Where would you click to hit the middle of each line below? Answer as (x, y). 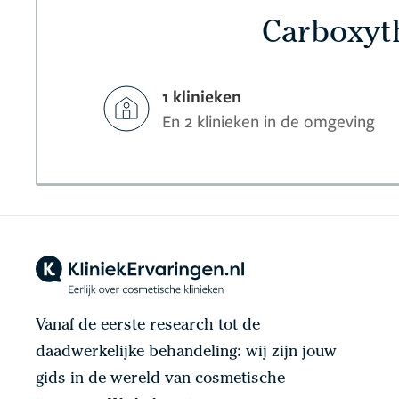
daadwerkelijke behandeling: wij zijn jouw (186, 352)
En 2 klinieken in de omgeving (269, 121)
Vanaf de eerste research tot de (148, 326)
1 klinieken (202, 96)
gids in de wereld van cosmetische (160, 379)
